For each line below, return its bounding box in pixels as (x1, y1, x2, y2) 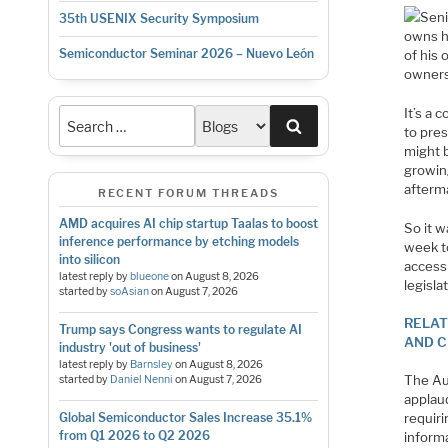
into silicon (58, 251, 120, 267)
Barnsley (129, 357, 173, 371)
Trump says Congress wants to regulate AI (58, 321, 302, 337)
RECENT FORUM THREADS (97, 186, 279, 201)
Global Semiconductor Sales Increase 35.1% (58, 409, 312, 425)
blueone (129, 269, 169, 283)
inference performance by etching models (58, 233, 299, 249)
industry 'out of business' (58, 339, 201, 355)
